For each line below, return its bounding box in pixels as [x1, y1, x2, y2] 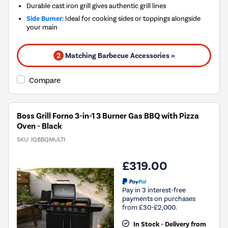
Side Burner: [26, 14, 64, 23]
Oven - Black [17, 121, 62, 132]
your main [26, 23, 58, 32]
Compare [29, 76, 61, 85]
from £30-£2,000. [122, 203, 177, 211]
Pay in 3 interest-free [122, 186, 186, 194]
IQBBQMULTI [31, 136, 65, 144]
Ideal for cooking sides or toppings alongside [64, 14, 201, 23]
